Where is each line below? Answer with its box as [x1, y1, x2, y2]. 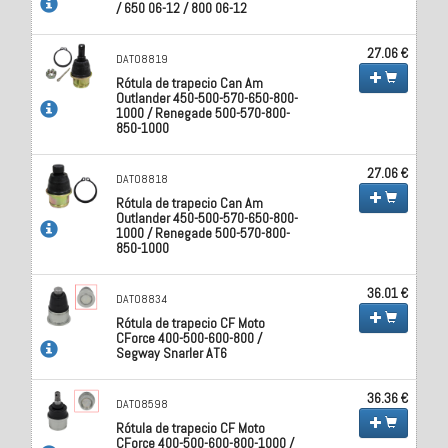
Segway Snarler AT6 [116, 343, 228, 362]
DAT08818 [116, 170, 169, 187]
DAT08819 [116, 50, 169, 67]
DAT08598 [116, 395, 169, 412]
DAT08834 [116, 290, 168, 307]
